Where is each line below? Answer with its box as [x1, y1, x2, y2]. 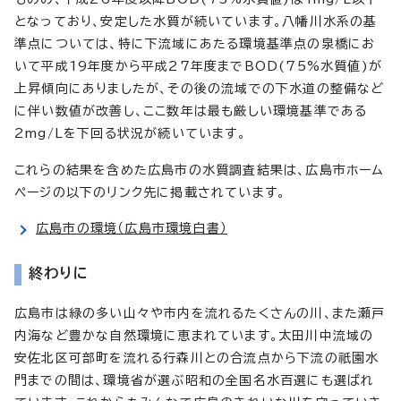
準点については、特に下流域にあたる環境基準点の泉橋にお [14, 37, 376, 50]
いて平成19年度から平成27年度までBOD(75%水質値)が [14, 59, 383, 73]
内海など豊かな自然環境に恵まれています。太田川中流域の [14, 328, 374, 342]
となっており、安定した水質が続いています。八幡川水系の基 [14, 14, 378, 28]
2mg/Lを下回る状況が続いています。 [14, 126, 246, 140]
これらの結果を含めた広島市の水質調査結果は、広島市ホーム [14, 163, 385, 176]
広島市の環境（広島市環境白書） [36, 221, 227, 235]
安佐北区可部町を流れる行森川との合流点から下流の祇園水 [14, 351, 380, 364]
